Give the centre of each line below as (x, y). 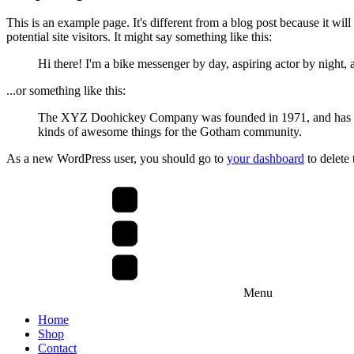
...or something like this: (66, 91)
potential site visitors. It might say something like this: (139, 37)
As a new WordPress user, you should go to (117, 159)
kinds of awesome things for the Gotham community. (170, 132)
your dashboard (265, 159)
